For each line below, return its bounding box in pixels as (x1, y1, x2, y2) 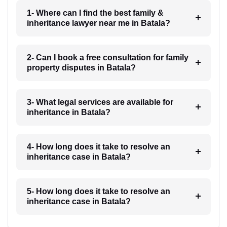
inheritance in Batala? (26, 108, 110, 117)
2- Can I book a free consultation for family (26, 53, 188, 62)
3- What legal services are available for (26, 98, 173, 107)
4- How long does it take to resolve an (26, 142, 170, 152)
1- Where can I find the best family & (26, 9, 164, 18)
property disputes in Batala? (26, 63, 136, 72)
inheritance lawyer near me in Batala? (26, 19, 170, 28)
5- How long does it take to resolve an (26, 187, 170, 196)
